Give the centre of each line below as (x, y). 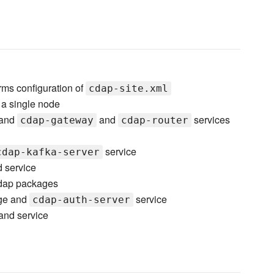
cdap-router (154, 120)
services (210, 120)
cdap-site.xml (128, 89)
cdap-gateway (57, 120)
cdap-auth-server (81, 200)
